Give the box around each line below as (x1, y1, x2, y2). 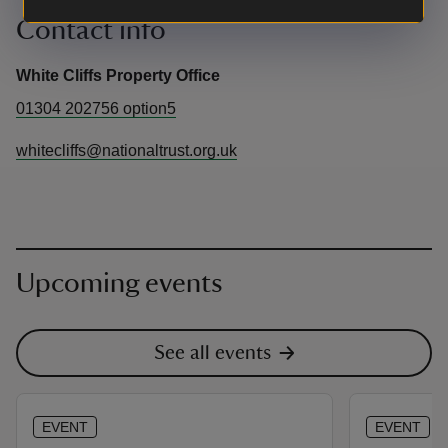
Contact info (16, 16, 166, 44)
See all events (153, 343, 271, 363)
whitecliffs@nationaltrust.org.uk (16, 142, 237, 159)
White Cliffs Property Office (16, 67, 220, 84)
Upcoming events (16, 269, 223, 297)
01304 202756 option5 (16, 100, 176, 117)
